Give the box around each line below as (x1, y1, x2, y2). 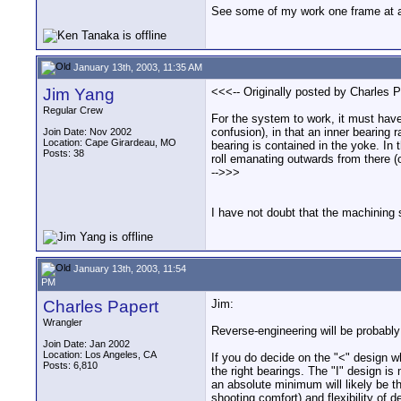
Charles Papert (43, 297, 158, 316)
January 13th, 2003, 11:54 (71, 262, 186, 274)
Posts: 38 (43, 148, 84, 158)
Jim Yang (43, 85, 115, 104)
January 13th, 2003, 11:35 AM (71, 61, 202, 73)
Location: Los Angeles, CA (43, 349, 157, 360)
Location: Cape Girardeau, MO (43, 137, 176, 148)
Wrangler (43, 317, 82, 328)
